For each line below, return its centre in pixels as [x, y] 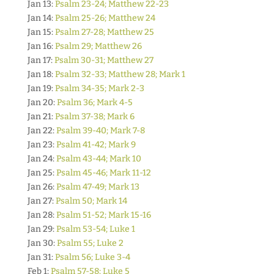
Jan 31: [41, 257]
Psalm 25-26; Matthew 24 [105, 18]
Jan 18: [41, 74]
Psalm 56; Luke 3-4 [92, 257]
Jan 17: [41, 60]
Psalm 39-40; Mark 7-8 [100, 131]
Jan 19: [41, 88]
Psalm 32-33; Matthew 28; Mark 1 [120, 74]
